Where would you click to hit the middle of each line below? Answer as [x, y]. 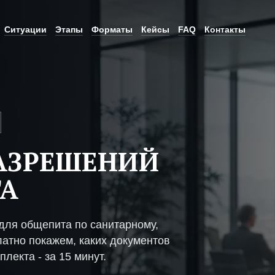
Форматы [112, 29]
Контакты [225, 29]
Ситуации [25, 29]
